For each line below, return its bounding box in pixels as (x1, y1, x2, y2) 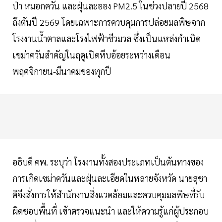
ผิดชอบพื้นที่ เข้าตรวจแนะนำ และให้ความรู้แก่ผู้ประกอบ (12, 205, 209, 217)
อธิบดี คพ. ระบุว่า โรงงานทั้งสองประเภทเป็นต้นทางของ (12, 156, 204, 168)
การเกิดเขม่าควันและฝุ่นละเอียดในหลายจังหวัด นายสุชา (12, 172, 207, 184)
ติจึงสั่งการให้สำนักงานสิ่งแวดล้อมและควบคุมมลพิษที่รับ (12, 189, 205, 201)
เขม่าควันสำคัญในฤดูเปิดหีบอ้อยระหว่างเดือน (12, 49, 170, 61)
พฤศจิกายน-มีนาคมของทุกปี (12, 65, 111, 77)
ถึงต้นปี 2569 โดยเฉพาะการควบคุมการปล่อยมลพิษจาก (12, 16, 205, 28)
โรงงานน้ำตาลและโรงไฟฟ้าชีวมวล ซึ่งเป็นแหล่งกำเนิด (12, 33, 201, 45)
